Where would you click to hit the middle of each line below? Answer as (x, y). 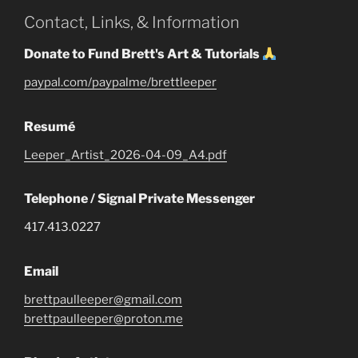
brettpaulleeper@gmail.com (103, 299)
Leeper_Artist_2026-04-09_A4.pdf (125, 155)
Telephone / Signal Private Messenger (139, 199)
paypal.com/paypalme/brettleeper (120, 82)
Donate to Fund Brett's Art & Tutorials (143, 54)
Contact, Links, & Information (132, 22)
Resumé (50, 126)
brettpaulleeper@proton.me (103, 318)
